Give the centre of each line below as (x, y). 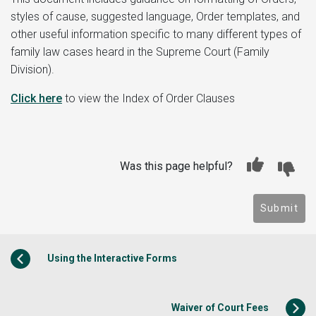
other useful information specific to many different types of (156, 34)
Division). (32, 69)
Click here (36, 98)
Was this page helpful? (176, 166)
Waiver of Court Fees (221, 307)
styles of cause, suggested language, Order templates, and (155, 16)
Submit (279, 208)
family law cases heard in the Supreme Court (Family (140, 51)
